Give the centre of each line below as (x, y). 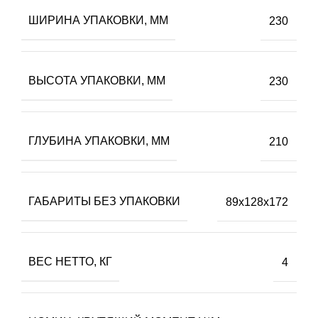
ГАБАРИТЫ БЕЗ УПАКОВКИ (104, 202)
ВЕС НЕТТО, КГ (70, 262)
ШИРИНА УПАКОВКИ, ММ (98, 21)
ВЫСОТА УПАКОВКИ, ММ (97, 81)
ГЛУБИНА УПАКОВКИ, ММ (99, 141)
